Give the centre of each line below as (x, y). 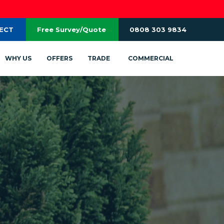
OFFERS (60, 58)
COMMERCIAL (151, 58)
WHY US (18, 58)
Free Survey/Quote (71, 29)
